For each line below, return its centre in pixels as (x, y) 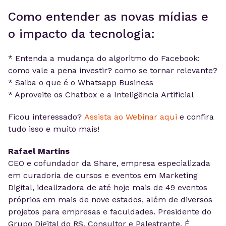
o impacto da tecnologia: (81, 34)
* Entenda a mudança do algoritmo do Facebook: (104, 58)
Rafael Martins (39, 151)
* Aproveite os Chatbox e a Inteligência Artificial (101, 95)
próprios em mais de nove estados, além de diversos (110, 200)
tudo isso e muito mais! (54, 129)
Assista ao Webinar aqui (131, 117)
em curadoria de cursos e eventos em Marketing (103, 175)
